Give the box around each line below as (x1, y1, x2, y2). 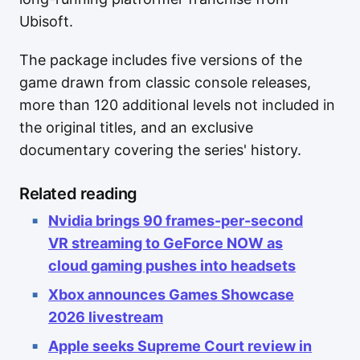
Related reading (19, 184, 137, 203)
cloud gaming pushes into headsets (48, 257, 296, 274)
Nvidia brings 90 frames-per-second (48, 212, 303, 229)
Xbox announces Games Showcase (48, 286, 294, 303)
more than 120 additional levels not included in (19, 96, 335, 113)
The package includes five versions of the (19, 51, 302, 68)
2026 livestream (48, 309, 163, 325)
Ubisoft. (19, 13, 73, 30)
